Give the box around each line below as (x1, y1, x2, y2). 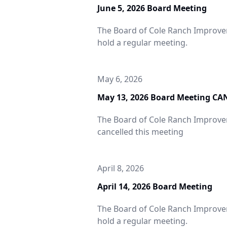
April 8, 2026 (97, 163, 144, 174)
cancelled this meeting (97, 126, 183, 137)
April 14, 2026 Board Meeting (97, 181, 212, 192)
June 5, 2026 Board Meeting (97, 3, 207, 14)
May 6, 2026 (97, 73, 142, 85)
